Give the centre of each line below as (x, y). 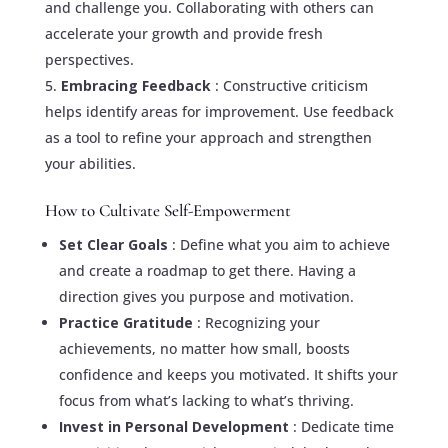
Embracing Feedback (137, 85)
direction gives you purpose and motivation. (206, 296)
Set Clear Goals (115, 244)
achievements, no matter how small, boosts (204, 348)
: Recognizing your (258, 322)
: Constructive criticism (291, 85)
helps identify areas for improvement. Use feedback (219, 111)
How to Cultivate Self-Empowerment (167, 210)
